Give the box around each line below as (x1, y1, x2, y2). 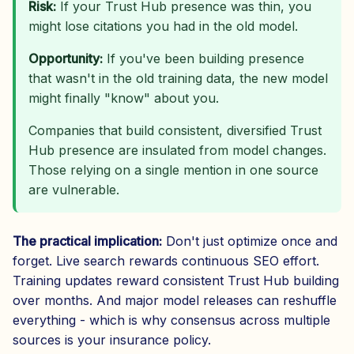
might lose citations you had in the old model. (28, 17, 298, 34)
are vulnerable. (28, 181, 119, 198)
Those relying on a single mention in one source (28, 161, 318, 178)
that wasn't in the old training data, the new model (28, 70, 328, 86)
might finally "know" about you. (28, 89, 219, 106)
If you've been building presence (103, 50, 304, 66)
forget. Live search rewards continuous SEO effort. (13, 252, 319, 269)
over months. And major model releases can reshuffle (13, 292, 337, 308)
